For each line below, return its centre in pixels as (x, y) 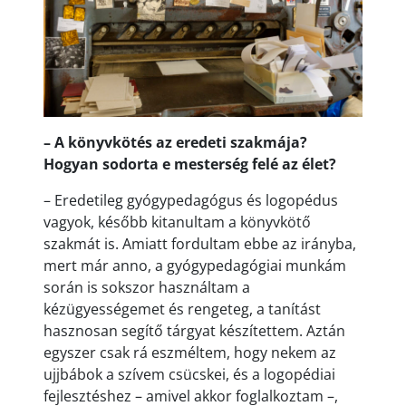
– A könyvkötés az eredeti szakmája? (175, 142)
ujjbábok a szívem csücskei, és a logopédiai (189, 374)
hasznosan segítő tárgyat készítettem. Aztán (194, 330)
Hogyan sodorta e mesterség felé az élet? (190, 164)
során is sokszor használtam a (147, 287)
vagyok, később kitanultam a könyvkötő (177, 222)
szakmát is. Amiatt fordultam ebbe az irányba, (200, 243)
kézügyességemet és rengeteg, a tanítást (182, 309)
